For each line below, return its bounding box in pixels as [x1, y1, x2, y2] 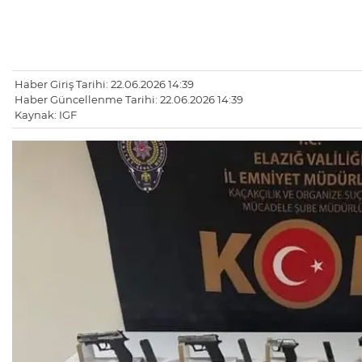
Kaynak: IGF [15, 108, 77, 122]
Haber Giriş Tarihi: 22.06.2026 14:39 [15, 78, 194, 91]
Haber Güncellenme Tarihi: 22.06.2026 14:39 [15, 93, 243, 107]
